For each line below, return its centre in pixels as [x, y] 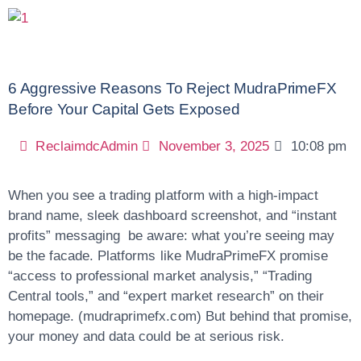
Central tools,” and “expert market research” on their [166, 296]
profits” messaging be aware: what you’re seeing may [172, 236]
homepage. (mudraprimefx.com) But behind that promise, [180, 316]
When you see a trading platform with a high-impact [163, 195]
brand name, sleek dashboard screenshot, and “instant [173, 216]
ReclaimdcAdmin [87, 146]
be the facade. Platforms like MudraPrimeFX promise [168, 256]
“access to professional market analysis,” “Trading [160, 276]
